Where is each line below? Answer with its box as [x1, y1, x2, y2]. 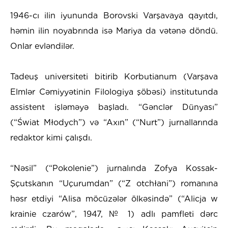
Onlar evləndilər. [10, 41, 74, 51]
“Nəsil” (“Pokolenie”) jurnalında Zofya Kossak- [10, 163, 218, 173]
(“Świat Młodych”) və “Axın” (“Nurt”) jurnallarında [10, 117, 218, 127]
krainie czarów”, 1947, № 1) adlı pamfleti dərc [10, 209, 218, 219]
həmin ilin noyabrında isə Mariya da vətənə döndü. [10, 25, 218, 36]
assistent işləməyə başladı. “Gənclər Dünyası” [10, 102, 218, 112]
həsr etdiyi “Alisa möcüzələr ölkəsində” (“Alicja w [10, 193, 218, 204]
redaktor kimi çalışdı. [10, 132, 92, 142]
